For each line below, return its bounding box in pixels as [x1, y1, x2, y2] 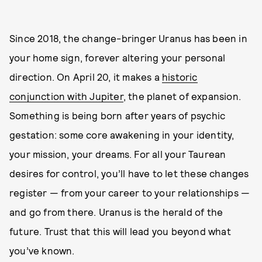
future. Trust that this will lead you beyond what [9, 225, 231, 237]
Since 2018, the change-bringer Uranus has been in [9, 32, 247, 44]
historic [162, 71, 198, 83]
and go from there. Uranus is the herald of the [9, 206, 223, 218]
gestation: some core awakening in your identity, [9, 129, 235, 141]
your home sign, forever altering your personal [9, 51, 226, 64]
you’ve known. [9, 244, 75, 257]
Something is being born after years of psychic [9, 109, 226, 122]
